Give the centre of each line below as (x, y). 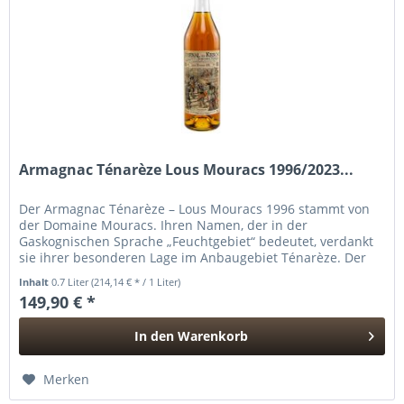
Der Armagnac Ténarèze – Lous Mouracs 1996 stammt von (195, 208)
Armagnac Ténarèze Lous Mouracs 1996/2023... (187, 169)
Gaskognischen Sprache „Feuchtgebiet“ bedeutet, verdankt (197, 241)
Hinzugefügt (192, 370)
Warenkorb (213, 335)
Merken (67, 379)
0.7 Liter (72, 281)
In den (155, 335)
